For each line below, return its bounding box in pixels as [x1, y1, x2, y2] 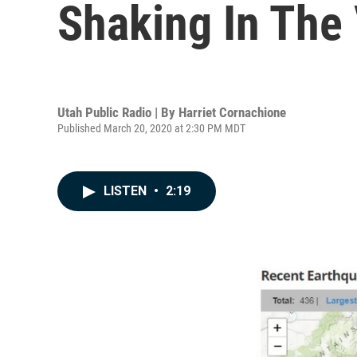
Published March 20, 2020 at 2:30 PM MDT [57, 121, 245, 135]
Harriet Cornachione [178, 104, 286, 120]
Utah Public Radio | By [57, 104, 178, 120]
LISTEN [104, 183, 150, 198]
